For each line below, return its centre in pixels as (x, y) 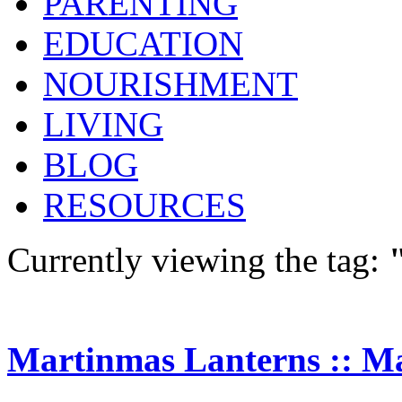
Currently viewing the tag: (198, 260)
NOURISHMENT (170, 84)
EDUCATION (143, 44)
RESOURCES (144, 205)
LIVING (103, 124)
